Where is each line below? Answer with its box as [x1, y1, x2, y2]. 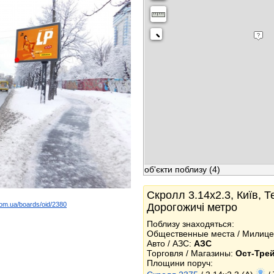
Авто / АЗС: [147, 239, 194, 248]
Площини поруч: [147, 258, 213, 268]
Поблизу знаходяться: [147, 219, 234, 229]
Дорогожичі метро [147, 201, 237, 213]
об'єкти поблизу [144, 165, 207, 174]
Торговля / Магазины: [147, 248, 235, 258]
